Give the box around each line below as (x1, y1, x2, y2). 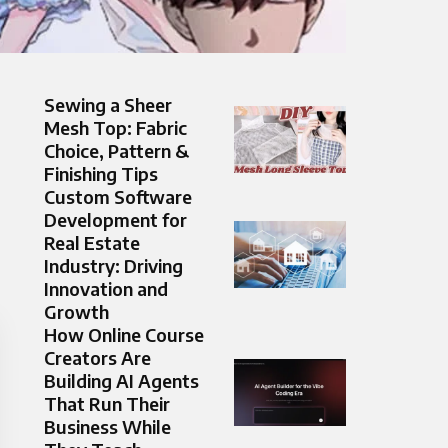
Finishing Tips (44, 162, 158, 186)
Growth (44, 300, 109, 324)
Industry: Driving (44, 254, 183, 278)
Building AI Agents (44, 369, 199, 393)
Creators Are (44, 346, 151, 370)
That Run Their (44, 392, 170, 416)
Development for (44, 208, 187, 232)
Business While (44, 415, 171, 439)
